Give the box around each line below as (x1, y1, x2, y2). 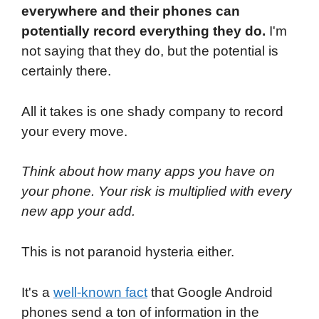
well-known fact (53, 285, 147, 300)
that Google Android (147, 285, 273, 300)
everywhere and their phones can (21, 3, 240, 19)
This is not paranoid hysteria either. (21, 244, 234, 260)
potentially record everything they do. (21, 23, 266, 38)
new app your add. (21, 204, 135, 219)
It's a (21, 285, 53, 300)
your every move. (21, 123, 127, 139)
